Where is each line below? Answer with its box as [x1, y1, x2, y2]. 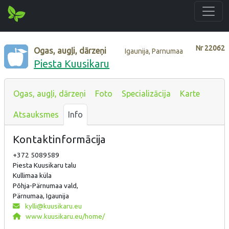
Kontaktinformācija [13, 133, 106, 145]
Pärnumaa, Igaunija [13, 191, 69, 200]
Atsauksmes [13, 109, 59, 119]
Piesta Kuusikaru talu [13, 161, 76, 169]
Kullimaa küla [13, 171, 52, 179]
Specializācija [122, 88, 171, 98]
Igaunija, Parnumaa [125, 47, 184, 55]
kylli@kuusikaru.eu [23, 201, 82, 210]
